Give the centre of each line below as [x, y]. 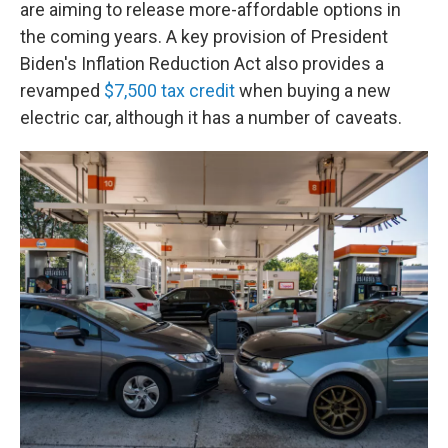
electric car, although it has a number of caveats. [211, 117]
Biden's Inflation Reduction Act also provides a [202, 63]
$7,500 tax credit [171, 90]
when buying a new [315, 90]
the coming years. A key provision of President [204, 36]
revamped [62, 90]
